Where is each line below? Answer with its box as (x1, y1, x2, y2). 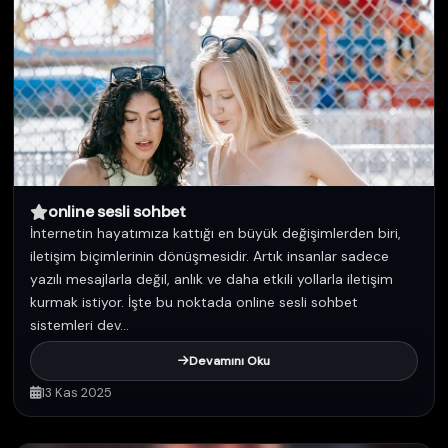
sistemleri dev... (30, 316, 129, 334)
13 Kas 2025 (41, 384, 112, 401)
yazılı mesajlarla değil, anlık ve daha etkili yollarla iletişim (30, 270, 393, 288)
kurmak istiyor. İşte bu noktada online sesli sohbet (30, 293, 358, 311)
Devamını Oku (189, 353, 270, 369)
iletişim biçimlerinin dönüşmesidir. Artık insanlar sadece (30, 247, 389, 265)
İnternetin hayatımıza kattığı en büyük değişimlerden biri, (30, 224, 401, 242)
